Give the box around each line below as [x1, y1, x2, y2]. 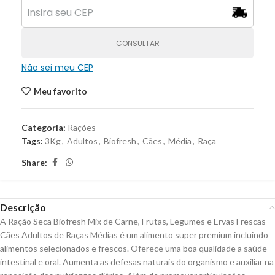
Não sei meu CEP [21, 61, 93, 74]
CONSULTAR [115, 37, 160, 48]
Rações [68, 122, 96, 133]
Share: [21, 157, 47, 168]
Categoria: [21, 122, 66, 133]
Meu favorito [33, 85, 87, 96]
